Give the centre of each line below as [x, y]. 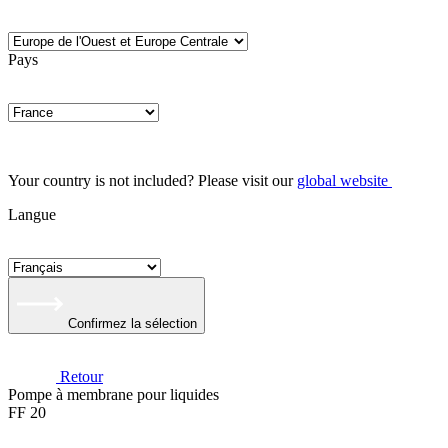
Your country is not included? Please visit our [152, 180]
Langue [32, 214]
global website [342, 180]
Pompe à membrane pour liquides [113, 394]
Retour [81, 376]
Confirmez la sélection [132, 323]
